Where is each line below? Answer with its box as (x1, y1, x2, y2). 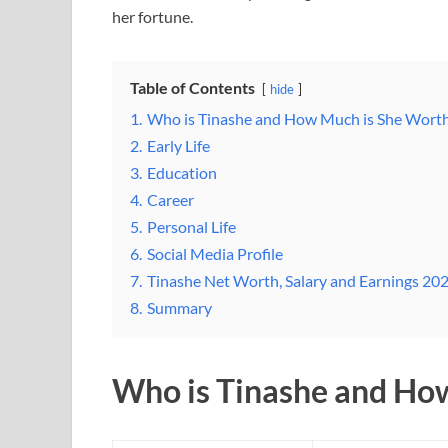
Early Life (147, 136, 210, 156)
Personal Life (147, 217, 236, 237)
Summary (147, 298, 212, 318)
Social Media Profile (147, 244, 283, 264)
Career (147, 190, 194, 210)
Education (147, 163, 217, 183)
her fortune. (112, 7, 193, 27)
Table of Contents (130, 78, 255, 98)
